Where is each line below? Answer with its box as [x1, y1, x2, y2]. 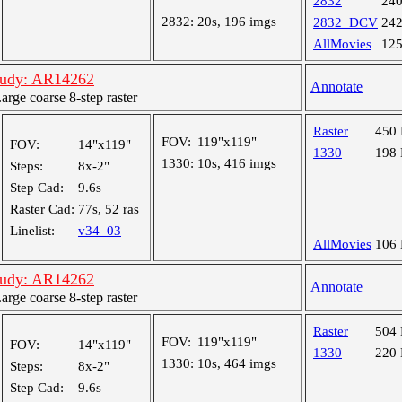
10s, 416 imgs [197, 156, 276, 170]
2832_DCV [313, 15, 378, 30]
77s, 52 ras [78, 202, 139, 216]
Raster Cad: [10, 202, 74, 216]
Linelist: [10, 223, 55, 238]
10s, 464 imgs [197, 356, 276, 371]
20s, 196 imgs [197, 14, 276, 29]
